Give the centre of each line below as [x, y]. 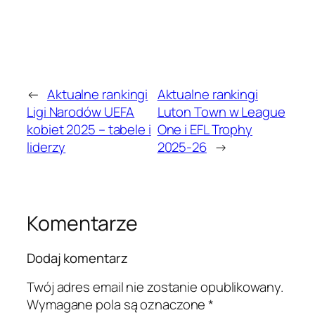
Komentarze [82, 223]
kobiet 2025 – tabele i [89, 129]
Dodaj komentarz [77, 258]
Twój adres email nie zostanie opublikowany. [155, 287]
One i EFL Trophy [205, 129]
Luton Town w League [221, 111]
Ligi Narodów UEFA [81, 111]
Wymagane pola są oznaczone [118, 304]
